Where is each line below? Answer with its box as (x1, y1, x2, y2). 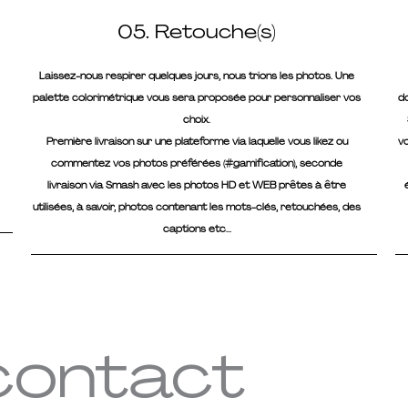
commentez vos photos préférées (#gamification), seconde (51, 157, 343, 169)
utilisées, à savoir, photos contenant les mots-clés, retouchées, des (33, 200, 362, 213)
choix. (183, 113, 211, 126)
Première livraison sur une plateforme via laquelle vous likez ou (46, 135, 348, 148)
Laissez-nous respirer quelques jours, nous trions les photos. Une (39, 69, 355, 82)
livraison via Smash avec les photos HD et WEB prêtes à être (47, 178, 347, 191)
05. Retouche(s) (117, 18, 277, 45)
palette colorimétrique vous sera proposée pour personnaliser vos (33, 91, 362, 104)
